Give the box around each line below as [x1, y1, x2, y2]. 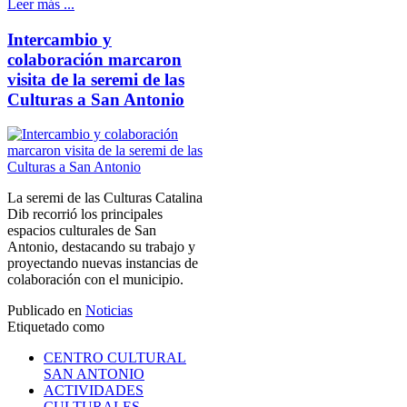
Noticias [85, 303, 133, 319]
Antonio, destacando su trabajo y [7, 239, 195, 255]
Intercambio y [7, 29, 112, 49]
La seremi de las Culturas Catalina [7, 190, 203, 206]
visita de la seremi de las [7, 69, 184, 89]
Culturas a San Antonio [7, 89, 184, 109]
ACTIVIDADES [44, 382, 144, 399]
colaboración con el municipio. [7, 272, 184, 288]
